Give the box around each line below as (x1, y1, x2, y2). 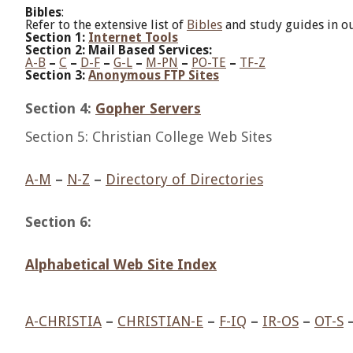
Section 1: (25, 30, 88, 45)
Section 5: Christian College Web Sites (25, 128, 272, 145)
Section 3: (25, 68, 88, 83)
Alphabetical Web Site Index (25, 256, 217, 273)
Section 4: (25, 100, 95, 117)
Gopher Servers (95, 100, 201, 117)
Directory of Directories (106, 171, 263, 188)
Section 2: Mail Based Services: (25, 43, 212, 58)
